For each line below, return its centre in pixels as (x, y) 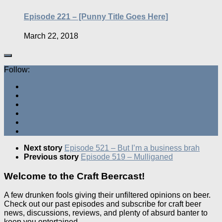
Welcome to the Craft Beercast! (74, 176)
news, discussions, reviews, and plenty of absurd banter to (106, 213)
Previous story (52, 157)
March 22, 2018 (51, 36)
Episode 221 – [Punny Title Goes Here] (96, 16)
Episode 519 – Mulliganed (127, 157)
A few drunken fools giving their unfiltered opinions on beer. (107, 195)
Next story (44, 148)
